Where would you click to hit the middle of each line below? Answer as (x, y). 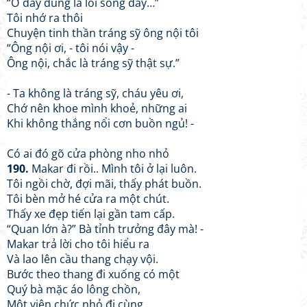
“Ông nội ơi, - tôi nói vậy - (71, 48)
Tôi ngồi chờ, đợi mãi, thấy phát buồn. (104, 184)
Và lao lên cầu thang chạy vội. (83, 259)
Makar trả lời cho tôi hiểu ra (78, 244)
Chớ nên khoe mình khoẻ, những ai (97, 108)
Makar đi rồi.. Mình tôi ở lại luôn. (113, 169)
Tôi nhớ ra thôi (45, 18)
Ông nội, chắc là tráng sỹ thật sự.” (93, 63)
